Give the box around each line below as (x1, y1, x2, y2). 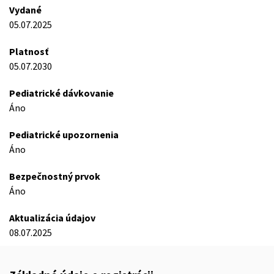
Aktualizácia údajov (9, 212, 95, 224)
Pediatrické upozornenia (9, 128, 119, 141)
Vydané (9, 4, 42, 16)
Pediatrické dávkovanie (9, 87, 114, 99)
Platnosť (9, 45, 48, 57)
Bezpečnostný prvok (9, 170, 100, 182)
